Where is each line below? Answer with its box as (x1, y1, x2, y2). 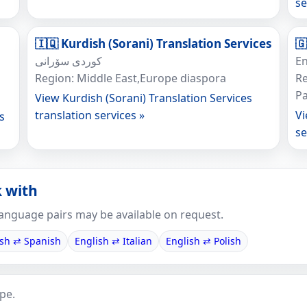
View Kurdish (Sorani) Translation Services (34, 90, 252, 106)
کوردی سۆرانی (34, 53, 102, 69)
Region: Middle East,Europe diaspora (34, 71, 226, 86)
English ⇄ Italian (75, 234, 152, 247)
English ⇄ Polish (166, 234, 241, 247)
